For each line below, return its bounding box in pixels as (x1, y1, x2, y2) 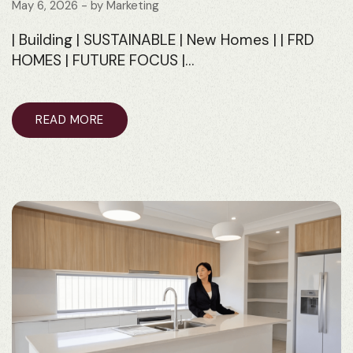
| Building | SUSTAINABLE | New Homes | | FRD (12, 29, 314, 50)
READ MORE (35, 111, 104, 128)
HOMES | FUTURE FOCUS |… (12, 50, 194, 70)
